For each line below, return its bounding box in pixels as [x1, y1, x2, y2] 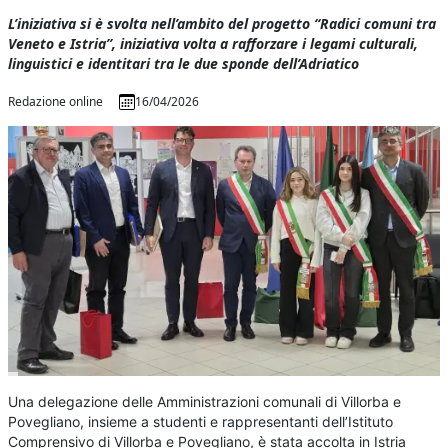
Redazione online [8, 93, 104, 110]
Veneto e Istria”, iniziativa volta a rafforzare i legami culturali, [8, 34, 419, 53]
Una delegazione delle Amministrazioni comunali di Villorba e [8, 393, 402, 411]
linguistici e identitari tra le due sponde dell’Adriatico [8, 54, 360, 73]
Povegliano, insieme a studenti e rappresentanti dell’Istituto [8, 413, 394, 431]
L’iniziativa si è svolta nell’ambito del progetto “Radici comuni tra [8, 14, 437, 33]
